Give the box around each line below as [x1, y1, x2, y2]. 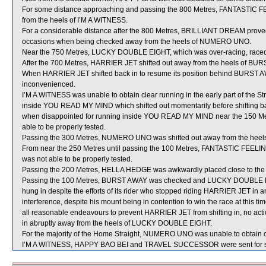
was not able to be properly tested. [22, 155, 132, 163]
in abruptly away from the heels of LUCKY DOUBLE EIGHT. [22, 219, 212, 227]
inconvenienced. [22, 80, 75, 88]
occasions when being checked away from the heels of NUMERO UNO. [22, 37, 251, 46]
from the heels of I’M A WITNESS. [22, 16, 128, 24]
